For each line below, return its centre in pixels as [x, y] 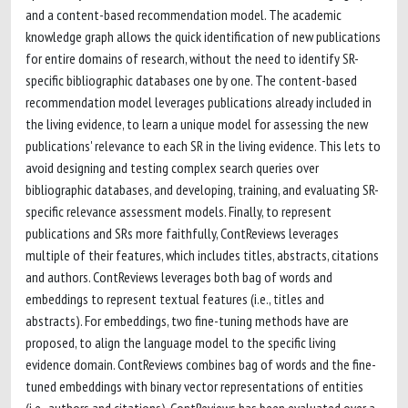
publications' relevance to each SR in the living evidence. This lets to [203, 146]
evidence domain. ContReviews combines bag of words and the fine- [201, 364]
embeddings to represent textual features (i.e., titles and [175, 299]
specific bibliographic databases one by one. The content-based [191, 80]
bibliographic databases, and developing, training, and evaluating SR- [202, 189]
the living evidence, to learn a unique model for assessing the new [197, 124]
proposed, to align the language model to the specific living [181, 342]
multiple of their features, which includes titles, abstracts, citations [202, 255]
